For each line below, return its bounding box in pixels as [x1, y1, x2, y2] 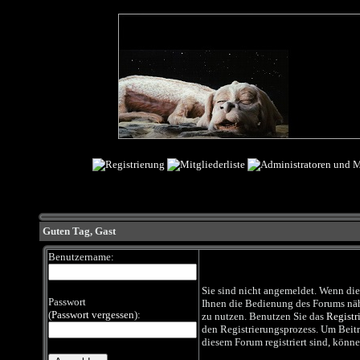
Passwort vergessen [51, 309, 134, 321]
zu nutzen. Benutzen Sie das [201, 310, 326, 322]
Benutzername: [47, 251, 114, 263]
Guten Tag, [42, 225, 95, 237]
